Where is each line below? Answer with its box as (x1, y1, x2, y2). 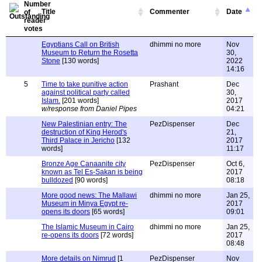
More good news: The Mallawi (42, 191, 137, 199)
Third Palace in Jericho (42, 136, 115, 144)
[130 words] (60, 57, 99, 65)
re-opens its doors (42, 231, 99, 239)
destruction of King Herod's (42, 128, 127, 136)
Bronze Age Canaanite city (42, 160, 126, 168)
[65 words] (90, 208, 125, 216)
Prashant (150, 80, 178, 88)
